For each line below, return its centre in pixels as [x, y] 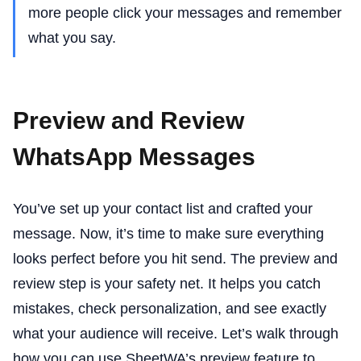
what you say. [72, 38]
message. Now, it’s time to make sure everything [168, 234]
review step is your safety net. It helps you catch [167, 284]
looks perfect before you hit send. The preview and [175, 259]
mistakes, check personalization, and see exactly [170, 309]
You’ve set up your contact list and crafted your [163, 209]
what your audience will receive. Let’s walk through [176, 334]
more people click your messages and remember [185, 13]
